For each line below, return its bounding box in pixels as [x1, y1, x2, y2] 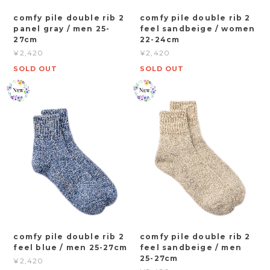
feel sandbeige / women [140, 24, 256, 33]
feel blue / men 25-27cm [13, 243, 127, 253]
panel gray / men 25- [13, 24, 110, 33]
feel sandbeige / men [140, 243, 242, 253]
